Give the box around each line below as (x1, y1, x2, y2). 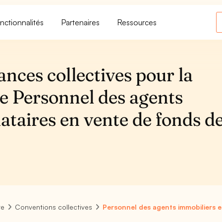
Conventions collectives (15, 203, 93, 211)
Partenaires (61, 17, 100, 27)
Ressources (117, 17, 157, 27)
